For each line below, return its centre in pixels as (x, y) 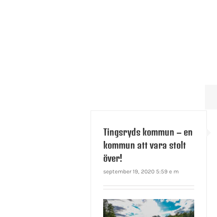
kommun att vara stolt (145, 145)
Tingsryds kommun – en (148, 132)
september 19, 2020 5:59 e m (141, 172)
